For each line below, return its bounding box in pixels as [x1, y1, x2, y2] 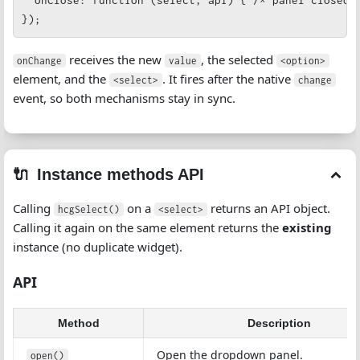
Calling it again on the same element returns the [13, 219, 282, 235]
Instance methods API [37, 166, 204, 183]
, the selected [201, 51, 276, 67]
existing [282, 219, 332, 235]
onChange [17, 55, 62, 66]
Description [247, 317, 311, 329]
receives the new [66, 51, 165, 67]
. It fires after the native [162, 71, 294, 87]
